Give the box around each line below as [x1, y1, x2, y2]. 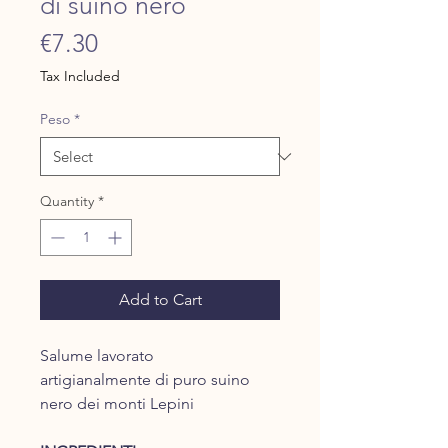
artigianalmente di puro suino [40, 370, 250, 390]
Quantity [40, 192, 94, 211]
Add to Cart [118, 290, 202, 310]
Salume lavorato [40, 346, 154, 366]
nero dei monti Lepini [40, 394, 194, 414]
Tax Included [40, 67, 120, 86]
